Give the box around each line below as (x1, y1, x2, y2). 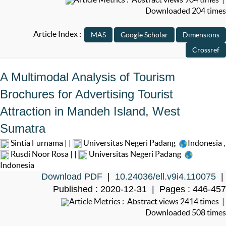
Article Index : (33, 29, 84, 39)
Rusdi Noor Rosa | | (9, 149, 78, 159)
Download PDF (41, 172, 102, 182)
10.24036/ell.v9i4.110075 (115, 172, 216, 182)
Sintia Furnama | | (9, 138, 73, 148)
